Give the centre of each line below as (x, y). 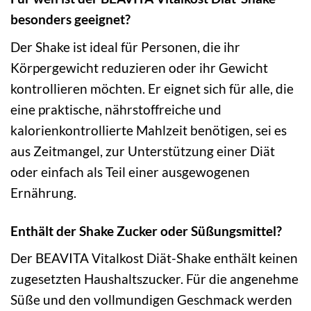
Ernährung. (43, 192)
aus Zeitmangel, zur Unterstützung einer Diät (143, 151)
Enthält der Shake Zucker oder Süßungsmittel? (146, 230)
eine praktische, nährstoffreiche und (116, 109)
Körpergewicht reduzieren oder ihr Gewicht (139, 67)
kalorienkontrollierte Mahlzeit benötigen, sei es (149, 130)
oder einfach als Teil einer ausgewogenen (130, 171)
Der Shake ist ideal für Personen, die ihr (125, 47)
